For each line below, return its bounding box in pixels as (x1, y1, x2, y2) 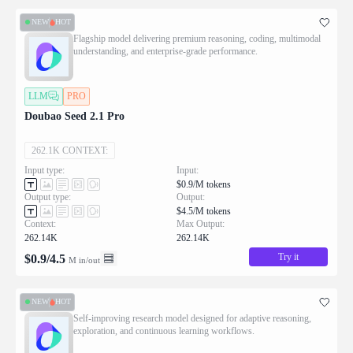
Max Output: (176, 217, 225, 229)
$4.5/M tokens (176, 205, 231, 217)
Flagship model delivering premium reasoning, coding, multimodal (73, 32, 321, 44)
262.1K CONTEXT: (32, 144, 108, 156)
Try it (278, 251, 299, 262)
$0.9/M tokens (176, 178, 231, 190)
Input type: (24, 164, 65, 176)
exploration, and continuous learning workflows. (73, 325, 255, 336)
